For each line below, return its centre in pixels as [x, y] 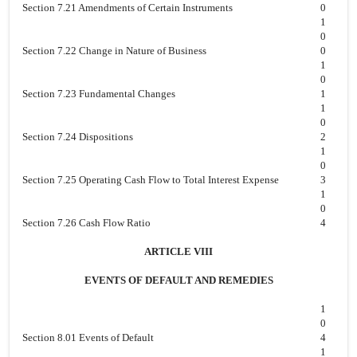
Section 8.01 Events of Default [88, 337]
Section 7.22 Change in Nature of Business [114, 51]
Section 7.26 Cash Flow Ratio [86, 223]
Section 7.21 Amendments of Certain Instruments [127, 8]
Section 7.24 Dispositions [78, 137]
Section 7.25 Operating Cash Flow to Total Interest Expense [151, 180]
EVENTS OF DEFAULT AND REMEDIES [178, 280]
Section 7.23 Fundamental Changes [99, 94]
